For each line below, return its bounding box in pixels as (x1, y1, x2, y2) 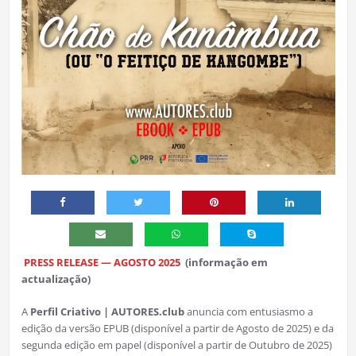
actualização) (21, 271, 91, 286)
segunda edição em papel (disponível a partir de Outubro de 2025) (21, 337, 332, 352)
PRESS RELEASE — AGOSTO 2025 (23, 254, 180, 269)
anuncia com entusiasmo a (184, 304, 313, 319)
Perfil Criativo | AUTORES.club (29, 304, 184, 319)
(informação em (182, 254, 268, 269)
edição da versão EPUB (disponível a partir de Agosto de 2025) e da (21, 320, 334, 335)
